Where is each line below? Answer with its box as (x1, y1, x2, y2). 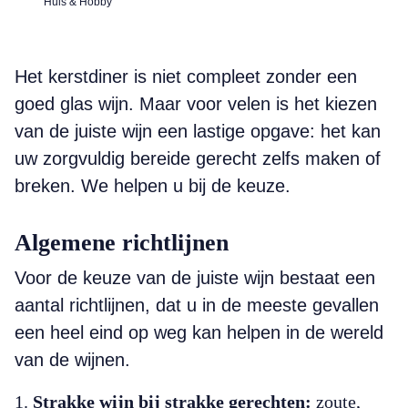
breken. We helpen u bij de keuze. (15, 176, 291, 196)
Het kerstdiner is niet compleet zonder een (15, 66, 357, 87)
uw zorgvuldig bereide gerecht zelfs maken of (15, 148, 381, 168)
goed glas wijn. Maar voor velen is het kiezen (15, 94, 377, 114)
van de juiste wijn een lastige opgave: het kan (15, 121, 381, 141)
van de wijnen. (15, 350, 130, 370)
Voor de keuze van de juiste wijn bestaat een (15, 268, 375, 288)
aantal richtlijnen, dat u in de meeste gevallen (15, 295, 379, 315)
